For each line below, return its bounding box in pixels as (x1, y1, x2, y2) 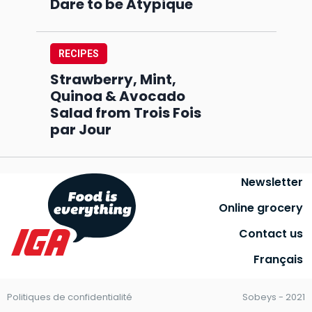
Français (253, 251, 303, 267)
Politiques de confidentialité (7, 290, 132, 304)
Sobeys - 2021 (242, 290, 305, 304)
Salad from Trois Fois (49, 102, 201, 123)
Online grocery (219, 199, 303, 216)
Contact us (239, 225, 303, 242)
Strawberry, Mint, (49, 69, 176, 89)
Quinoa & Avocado (49, 86, 185, 106)
